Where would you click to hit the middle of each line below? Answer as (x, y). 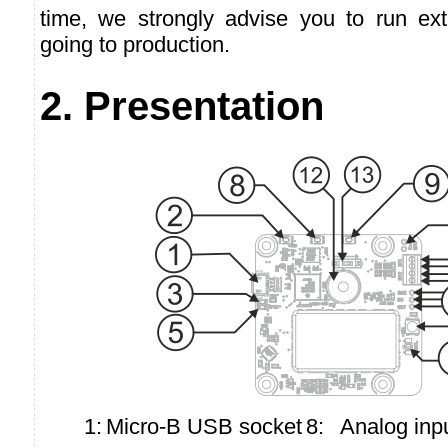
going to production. (135, 44)
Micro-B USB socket (204, 426)
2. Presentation (182, 106)
